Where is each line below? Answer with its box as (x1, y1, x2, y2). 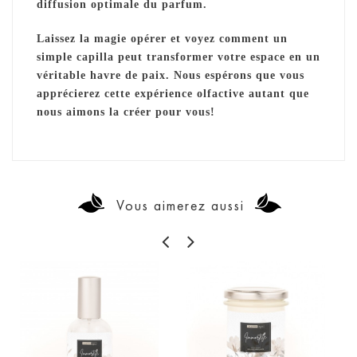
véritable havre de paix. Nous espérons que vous (37, 69, 304, 81)
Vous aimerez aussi (116, 196, 245, 214)
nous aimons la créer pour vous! (37, 105, 215, 118)
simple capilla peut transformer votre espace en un (37, 50, 320, 63)
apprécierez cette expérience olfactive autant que (37, 87, 309, 100)
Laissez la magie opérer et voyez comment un (37, 32, 288, 45)
